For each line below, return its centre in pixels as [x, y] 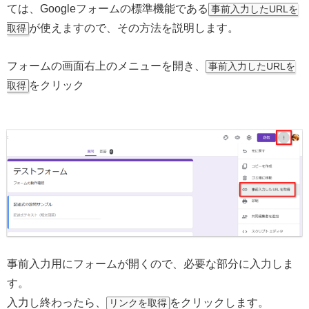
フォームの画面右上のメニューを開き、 [106, 66]
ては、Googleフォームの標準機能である [108, 9]
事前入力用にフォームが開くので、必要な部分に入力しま [150, 264]
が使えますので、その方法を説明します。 [134, 28]
